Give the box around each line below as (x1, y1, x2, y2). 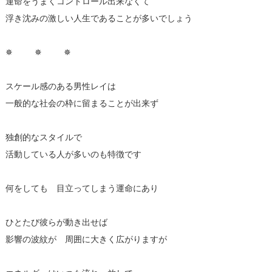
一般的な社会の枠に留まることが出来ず (5, 98, 158, 108)
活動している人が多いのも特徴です (5, 149, 141, 159)
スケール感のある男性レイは (5, 81, 116, 91)
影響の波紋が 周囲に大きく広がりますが (5, 234, 167, 244)
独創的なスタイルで (5, 132, 82, 142)
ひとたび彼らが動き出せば (5, 217, 107, 227)
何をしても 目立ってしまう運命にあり (5, 183, 158, 193)
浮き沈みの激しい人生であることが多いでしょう (5, 13, 192, 23)
